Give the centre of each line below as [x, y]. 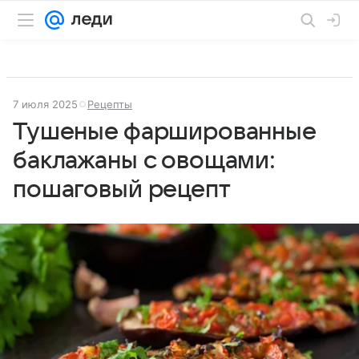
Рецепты [110, 104]
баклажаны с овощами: [145, 161]
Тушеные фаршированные [164, 132]
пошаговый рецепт [122, 190]
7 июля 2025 [45, 104]
